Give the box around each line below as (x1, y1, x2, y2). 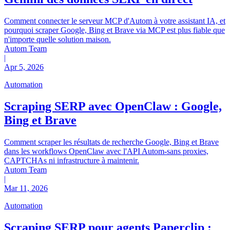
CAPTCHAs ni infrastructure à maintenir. (4, 156, 139, 165)
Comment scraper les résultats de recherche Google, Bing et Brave (4, 137, 219, 146)
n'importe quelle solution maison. (4, 35, 111, 44)
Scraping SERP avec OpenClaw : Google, (4, 100, 222, 113)
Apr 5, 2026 (4, 63, 44, 72)
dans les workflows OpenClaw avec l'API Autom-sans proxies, (4, 146, 208, 156)
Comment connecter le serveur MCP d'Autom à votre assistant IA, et (4, 16, 225, 26)
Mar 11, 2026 (4, 183, 48, 193)
